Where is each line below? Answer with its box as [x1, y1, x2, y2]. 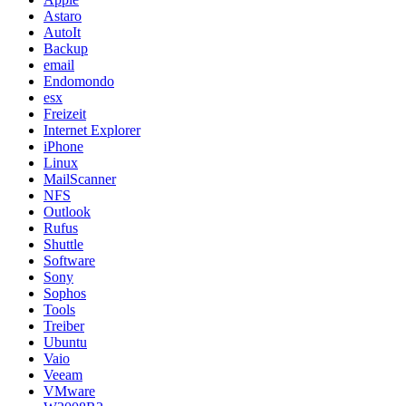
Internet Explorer [43, 122, 140, 139]
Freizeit [43, 106, 86, 122]
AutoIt [43, 24, 81, 41]
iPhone [43, 139, 83, 155]
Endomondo [43, 73, 114, 90]
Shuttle [43, 237, 83, 253]
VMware [43, 383, 95, 400]
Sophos [43, 285, 86, 302]
